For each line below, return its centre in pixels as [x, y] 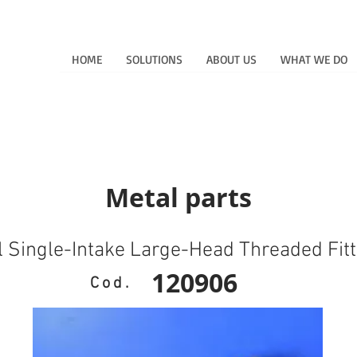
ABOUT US [231, 59]
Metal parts [178, 197]
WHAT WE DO [314, 59]
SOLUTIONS [154, 59]
